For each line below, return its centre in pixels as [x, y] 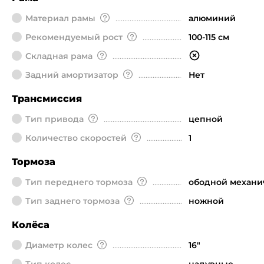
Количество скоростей [76, 138]
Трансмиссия [47, 99]
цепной [206, 119]
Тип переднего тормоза [79, 182]
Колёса [31, 225]
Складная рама [59, 56]
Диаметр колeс [59, 245]
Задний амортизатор [72, 75]
